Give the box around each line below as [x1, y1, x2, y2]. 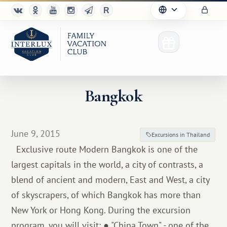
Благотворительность [33, 186, 119, 199]
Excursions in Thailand [152, 131, 210, 138]
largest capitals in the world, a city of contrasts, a [11, 159, 204, 170]
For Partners [33, 161, 82, 173]
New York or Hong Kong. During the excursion [11, 204, 191, 216]
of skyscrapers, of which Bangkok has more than [11, 189, 201, 201]
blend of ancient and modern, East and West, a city [11, 174, 210, 185]
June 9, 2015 [11, 128, 61, 139]
